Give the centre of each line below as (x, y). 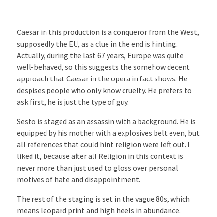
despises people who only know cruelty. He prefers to (104, 90)
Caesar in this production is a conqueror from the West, (108, 32)
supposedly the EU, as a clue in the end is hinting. (97, 44)
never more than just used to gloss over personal (98, 168)
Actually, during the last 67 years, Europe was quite (100, 55)
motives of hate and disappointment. (79, 179)
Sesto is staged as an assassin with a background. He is (106, 121)
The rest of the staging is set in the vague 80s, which (103, 199)
